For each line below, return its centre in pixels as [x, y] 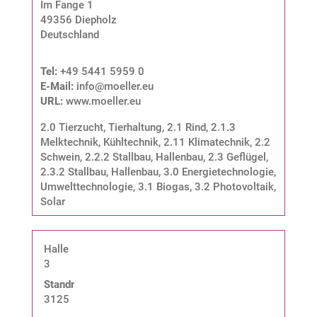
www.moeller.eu [103, 101]
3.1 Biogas [163, 186]
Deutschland [69, 34]
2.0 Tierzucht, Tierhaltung [101, 127]
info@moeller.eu [115, 86]
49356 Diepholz [78, 19]
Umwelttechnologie [86, 186]
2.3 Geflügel [237, 157]
